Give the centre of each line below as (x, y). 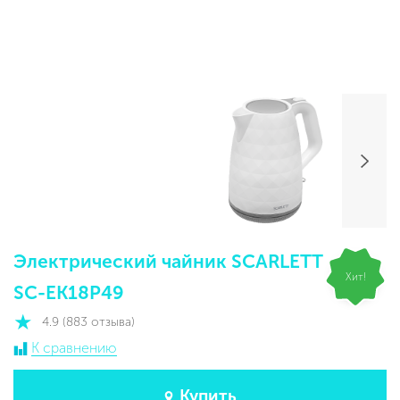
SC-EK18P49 (69, 292)
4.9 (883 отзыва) (88, 322)
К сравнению (74, 348)
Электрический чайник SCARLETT (168, 261)
